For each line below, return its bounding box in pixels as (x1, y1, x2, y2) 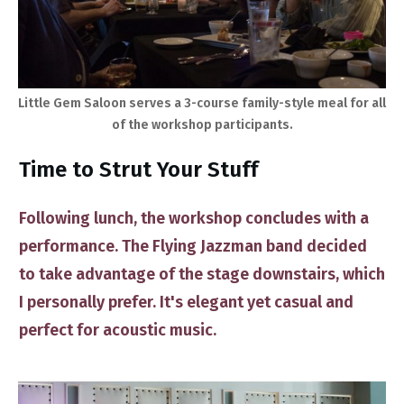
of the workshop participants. (111, 117, 293, 133)
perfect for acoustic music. (19, 320, 220, 340)
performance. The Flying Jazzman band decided (19, 236, 367, 256)
